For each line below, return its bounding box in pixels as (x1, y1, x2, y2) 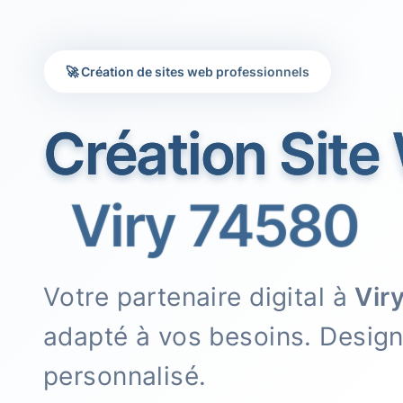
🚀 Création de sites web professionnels (66, 63, 309, 79)
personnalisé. (43, 360, 207, 391)
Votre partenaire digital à (43, 281, 355, 312)
